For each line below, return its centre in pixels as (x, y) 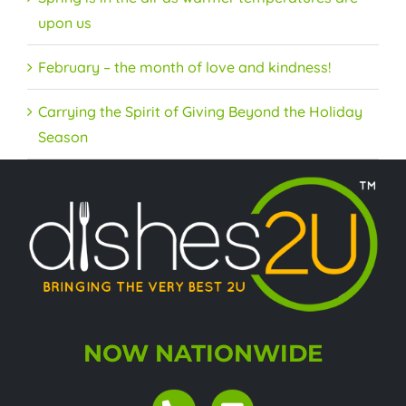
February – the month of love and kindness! (184, 68)
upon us (65, 23)
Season (63, 137)
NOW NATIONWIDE (203, 354)
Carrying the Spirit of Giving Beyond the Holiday (200, 112)
